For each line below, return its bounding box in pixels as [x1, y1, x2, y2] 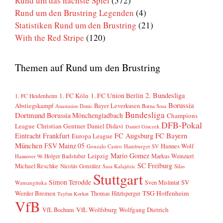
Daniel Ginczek [125, 123, 159, 130]
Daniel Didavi [87, 122, 123, 131]
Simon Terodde [49, 178, 91, 187]
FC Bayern [155, 130, 187, 141]
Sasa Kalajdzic [103, 162, 135, 170]
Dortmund [15, 110, 45, 120]
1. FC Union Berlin [91, 91, 143, 101]
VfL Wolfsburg [76, 205, 117, 215]
